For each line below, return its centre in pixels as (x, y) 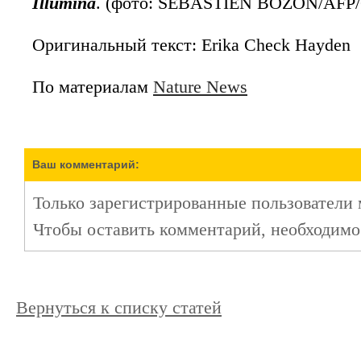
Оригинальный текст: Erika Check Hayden (191, 45)
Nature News (200, 87)
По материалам (93, 87)
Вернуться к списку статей (119, 307)
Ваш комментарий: (86, 164)
